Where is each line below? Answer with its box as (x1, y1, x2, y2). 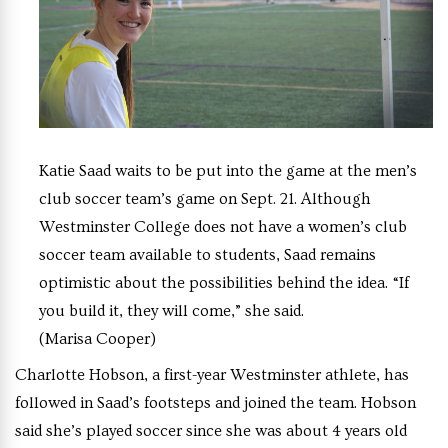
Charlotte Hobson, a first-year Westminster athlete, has (15, 365, 409, 384)
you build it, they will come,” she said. (39, 301, 307, 320)
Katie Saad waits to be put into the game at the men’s (39, 161, 417, 180)
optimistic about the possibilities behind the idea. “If (39, 273, 409, 292)
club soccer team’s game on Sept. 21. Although (39, 189, 371, 208)
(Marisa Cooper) (39, 329, 156, 348)
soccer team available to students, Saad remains (39, 245, 376, 264)
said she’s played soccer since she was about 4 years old (15, 421, 407, 440)
